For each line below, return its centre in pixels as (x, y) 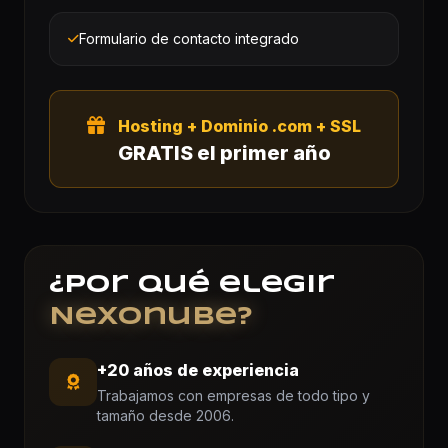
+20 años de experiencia (198, 369)
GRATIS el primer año (224, 152)
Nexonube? (151, 317)
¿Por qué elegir (192, 285)
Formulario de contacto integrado (188, 38)
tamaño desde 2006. (165, 415)
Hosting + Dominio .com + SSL (239, 125)
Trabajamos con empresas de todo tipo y (233, 395)
